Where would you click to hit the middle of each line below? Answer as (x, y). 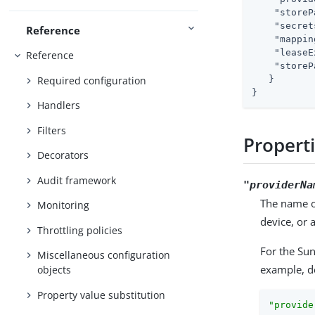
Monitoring (64, 205)
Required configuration (92, 80)
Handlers (59, 105)
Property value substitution (102, 295)
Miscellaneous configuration (104, 255)
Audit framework (77, 180)
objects (54, 270)
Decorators (63, 155)
